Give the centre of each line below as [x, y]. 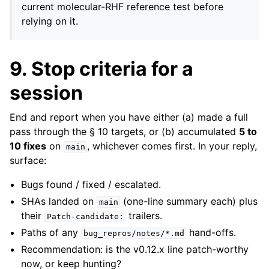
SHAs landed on [59, 201]
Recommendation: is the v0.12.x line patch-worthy [135, 249]
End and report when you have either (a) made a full [129, 117]
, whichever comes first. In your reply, [172, 146]
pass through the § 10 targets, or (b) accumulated [124, 131]
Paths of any [51, 232]
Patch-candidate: [85, 216]
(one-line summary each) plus [189, 201]
